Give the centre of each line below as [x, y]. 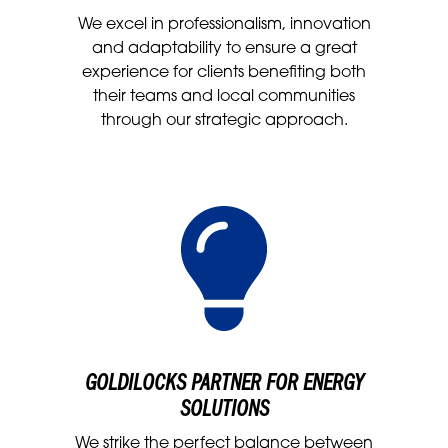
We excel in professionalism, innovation [224, 24]
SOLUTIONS [224, 409]
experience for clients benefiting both [224, 72]
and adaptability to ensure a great [224, 48]
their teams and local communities [224, 96]
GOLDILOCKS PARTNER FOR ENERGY [224, 383]
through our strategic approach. [224, 120]
